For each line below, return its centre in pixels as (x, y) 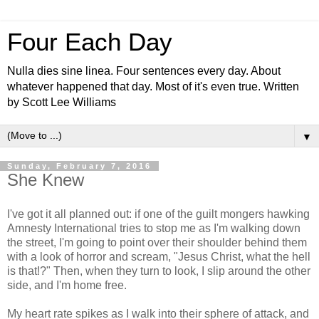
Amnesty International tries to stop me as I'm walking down (154, 228)
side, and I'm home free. (67, 285)
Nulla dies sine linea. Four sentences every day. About (144, 71)
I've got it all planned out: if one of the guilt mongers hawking (158, 214)
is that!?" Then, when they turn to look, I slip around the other (159, 271)
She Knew (46, 180)
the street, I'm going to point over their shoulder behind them (157, 242)
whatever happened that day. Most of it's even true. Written (153, 87)
